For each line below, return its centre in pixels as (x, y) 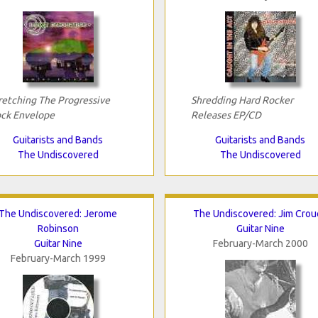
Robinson (58, 228)
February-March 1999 (58, 258)
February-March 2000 (260, 243)
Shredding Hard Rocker (242, 100)
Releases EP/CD (226, 115)
